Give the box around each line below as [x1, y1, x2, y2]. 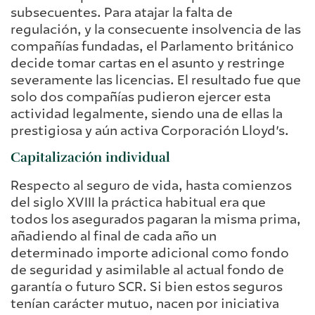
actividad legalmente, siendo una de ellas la [11, 105, 283, 123]
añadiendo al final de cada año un [11, 227, 217, 245]
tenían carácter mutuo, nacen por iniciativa [11, 295, 279, 312]
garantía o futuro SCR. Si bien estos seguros [11, 278, 283, 295]
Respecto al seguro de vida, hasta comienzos [11, 176, 292, 194]
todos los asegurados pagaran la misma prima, [11, 210, 301, 228]
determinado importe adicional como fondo [11, 244, 289, 262]
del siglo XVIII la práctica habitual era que [11, 193, 266, 211]
